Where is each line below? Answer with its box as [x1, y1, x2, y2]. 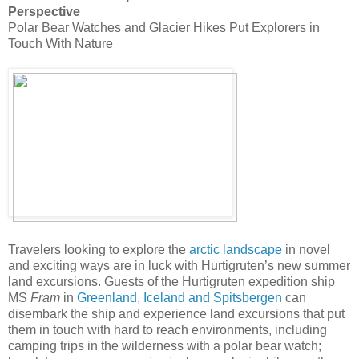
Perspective [8, 4, 80, 18]
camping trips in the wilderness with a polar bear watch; [8, 338, 321, 353]
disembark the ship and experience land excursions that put [8, 306, 345, 321]
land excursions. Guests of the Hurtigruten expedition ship [8, 274, 335, 288]
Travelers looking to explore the [8, 242, 189, 256]
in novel [282, 242, 330, 256]
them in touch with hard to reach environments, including [8, 322, 327, 337]
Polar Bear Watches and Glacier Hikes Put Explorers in [8, 20, 320, 34]
